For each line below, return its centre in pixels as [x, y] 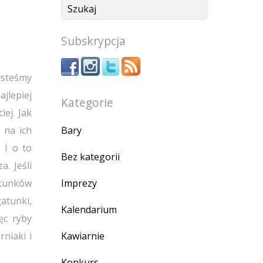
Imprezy [79, 183]
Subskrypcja [93, 41]
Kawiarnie [83, 236]
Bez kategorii [90, 156]
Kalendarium [89, 209]
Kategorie [87, 102]
